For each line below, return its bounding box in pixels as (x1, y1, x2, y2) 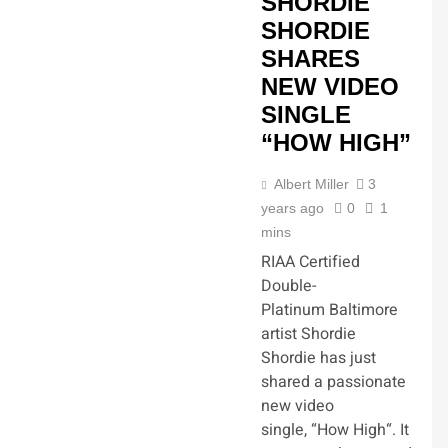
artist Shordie (261, 322, 356, 346)
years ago (261, 200, 324, 216)
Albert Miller (274, 176, 349, 192)
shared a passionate (261, 370, 406, 394)
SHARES (261, 45, 360, 72)
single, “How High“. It (261, 418, 409, 442)
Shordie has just (261, 346, 376, 370)
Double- (261, 274, 316, 298)
